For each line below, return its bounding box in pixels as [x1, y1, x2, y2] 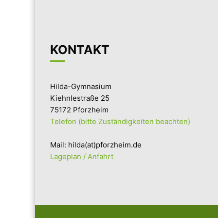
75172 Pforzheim [50, 105, 109, 114]
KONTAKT [50, 42, 110, 57]
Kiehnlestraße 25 [50, 93, 110, 103]
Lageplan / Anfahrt [50, 151, 114, 161]
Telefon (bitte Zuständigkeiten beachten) [50, 116, 191, 126]
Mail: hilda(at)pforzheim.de [50, 140, 142, 149]
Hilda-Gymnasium [50, 81, 112, 91]
